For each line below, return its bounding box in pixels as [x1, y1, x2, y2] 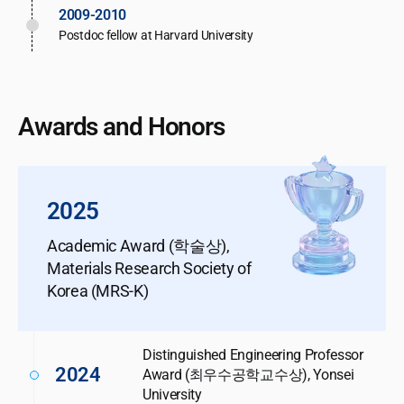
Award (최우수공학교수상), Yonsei [142, 366, 354, 384]
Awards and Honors [18, 112, 225, 142]
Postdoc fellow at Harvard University [59, 28, 253, 43]
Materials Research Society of [47, 259, 252, 279]
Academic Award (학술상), [47, 236, 230, 256]
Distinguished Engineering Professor [142, 346, 363, 364]
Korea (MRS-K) [47, 281, 149, 301]
